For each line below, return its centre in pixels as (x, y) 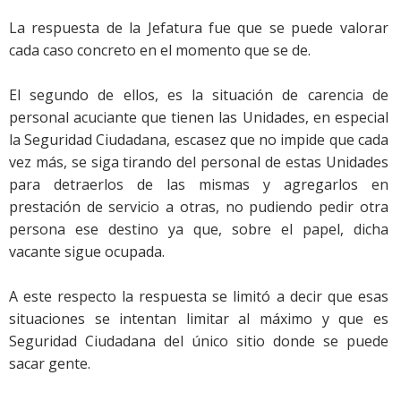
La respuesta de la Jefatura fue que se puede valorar (199, 27)
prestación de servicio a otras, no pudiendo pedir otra (199, 206)
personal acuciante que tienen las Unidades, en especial (199, 117)
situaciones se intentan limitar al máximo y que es (199, 318)
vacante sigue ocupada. (89, 251)
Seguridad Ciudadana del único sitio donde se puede (199, 341)
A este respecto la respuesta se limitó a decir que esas (199, 296)
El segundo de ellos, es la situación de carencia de (199, 94)
